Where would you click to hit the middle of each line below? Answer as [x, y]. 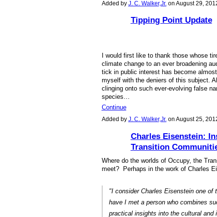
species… [116, 96]
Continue [114, 107]
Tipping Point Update [171, 20]
